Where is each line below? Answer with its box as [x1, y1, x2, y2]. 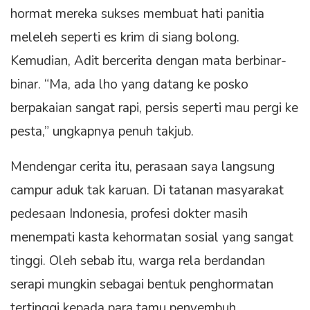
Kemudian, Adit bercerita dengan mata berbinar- [10, 51, 286, 70]
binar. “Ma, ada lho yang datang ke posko [10, 75, 248, 93]
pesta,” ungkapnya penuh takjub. [10, 122, 194, 140]
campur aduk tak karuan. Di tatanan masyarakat [10, 181, 284, 199]
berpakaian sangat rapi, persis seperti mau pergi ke [10, 98, 298, 117]
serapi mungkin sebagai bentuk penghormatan [10, 275, 273, 293]
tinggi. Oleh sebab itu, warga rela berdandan [10, 251, 265, 270]
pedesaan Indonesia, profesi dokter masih [10, 204, 248, 223]
